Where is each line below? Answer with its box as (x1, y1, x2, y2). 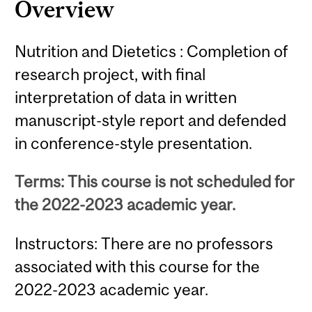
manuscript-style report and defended (15, 110, 287, 130)
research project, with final (15, 64, 206, 84)
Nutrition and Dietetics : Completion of (15, 41, 288, 61)
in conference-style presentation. (15, 133, 253, 153)
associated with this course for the (15, 256, 260, 276)
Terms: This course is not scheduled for (15, 172, 295, 192)
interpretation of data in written (15, 87, 237, 107)
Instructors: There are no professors (15, 233, 274, 253)
